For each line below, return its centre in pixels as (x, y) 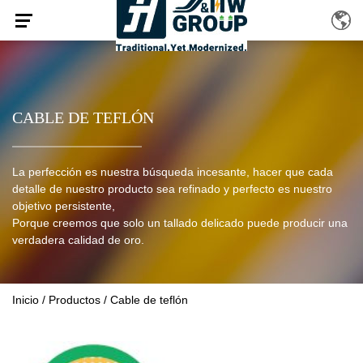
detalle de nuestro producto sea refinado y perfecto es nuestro (172, 189)
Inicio (26, 300)
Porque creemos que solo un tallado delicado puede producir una (180, 223)
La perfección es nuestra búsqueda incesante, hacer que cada (173, 172)
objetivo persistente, (64, 206)
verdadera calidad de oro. (78, 240)
